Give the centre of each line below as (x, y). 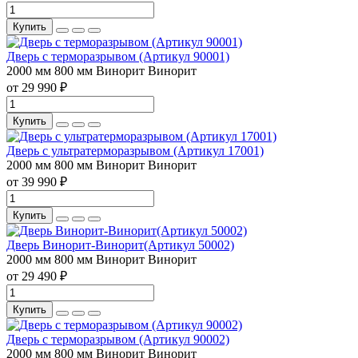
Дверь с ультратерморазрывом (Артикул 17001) (135, 150)
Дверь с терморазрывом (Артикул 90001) (118, 56)
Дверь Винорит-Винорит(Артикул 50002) (120, 245)
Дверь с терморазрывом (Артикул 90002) (118, 339)
